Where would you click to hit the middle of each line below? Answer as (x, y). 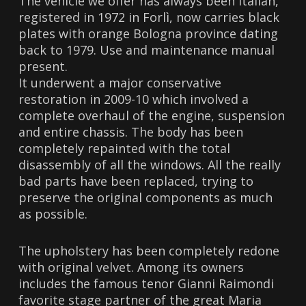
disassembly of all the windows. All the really (150, 164)
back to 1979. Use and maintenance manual (147, 50)
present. (43, 66)
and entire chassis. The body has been (131, 131)
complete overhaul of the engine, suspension (152, 115)
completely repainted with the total (125, 148)
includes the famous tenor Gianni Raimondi (147, 283)
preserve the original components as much (146, 197)
